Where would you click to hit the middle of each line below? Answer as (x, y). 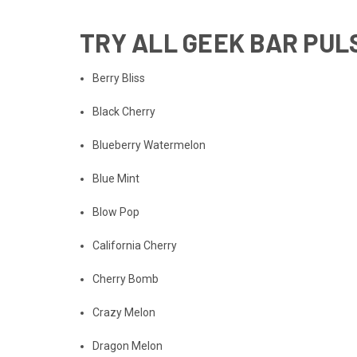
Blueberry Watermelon (149, 145)
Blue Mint (116, 178)
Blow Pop (116, 212)
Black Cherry (124, 111)
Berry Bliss (119, 78)
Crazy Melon (124, 312)
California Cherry (135, 245)
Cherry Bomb (126, 279)
